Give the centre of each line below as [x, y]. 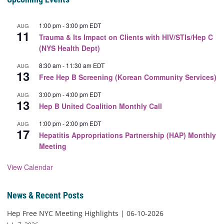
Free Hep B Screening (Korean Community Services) [128, 77]
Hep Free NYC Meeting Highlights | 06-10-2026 [85, 213]
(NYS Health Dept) [69, 48]
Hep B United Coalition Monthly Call [100, 106]
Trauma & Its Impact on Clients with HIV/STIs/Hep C [126, 37]
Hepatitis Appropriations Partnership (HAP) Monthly [127, 135]
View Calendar [30, 167]
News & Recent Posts [45, 195]
